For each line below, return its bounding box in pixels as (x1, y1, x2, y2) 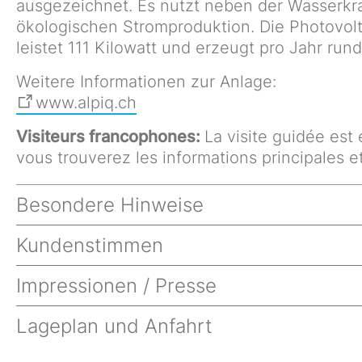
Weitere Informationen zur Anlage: (15, 72, 276, 91)
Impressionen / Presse (15, 274, 217, 297)
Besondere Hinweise (15, 193, 204, 217)
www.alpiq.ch (35, 93, 137, 112)
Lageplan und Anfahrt (15, 314, 213, 338)
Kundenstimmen (15, 234, 163, 257)
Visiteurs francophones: (15, 127, 204, 146)
